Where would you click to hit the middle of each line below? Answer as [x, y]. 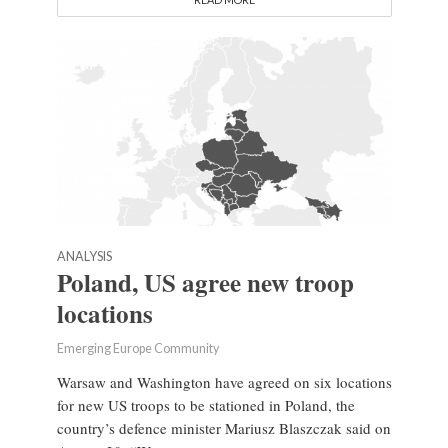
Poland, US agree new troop [205, 282]
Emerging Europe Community [137, 348]
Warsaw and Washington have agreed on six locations [224, 381]
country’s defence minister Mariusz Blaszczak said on [223, 427]
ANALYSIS [84, 256]
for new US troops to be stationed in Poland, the [205, 404]
